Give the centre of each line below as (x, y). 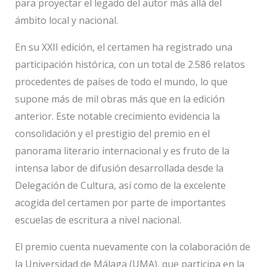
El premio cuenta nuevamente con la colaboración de (132, 247)
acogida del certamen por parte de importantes (120, 203)
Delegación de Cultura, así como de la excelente (120, 185)
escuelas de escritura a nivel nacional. (98, 220)
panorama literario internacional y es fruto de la (122, 151)
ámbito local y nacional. (66, 20)
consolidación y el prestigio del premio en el (112, 133)
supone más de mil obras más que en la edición (119, 99)
